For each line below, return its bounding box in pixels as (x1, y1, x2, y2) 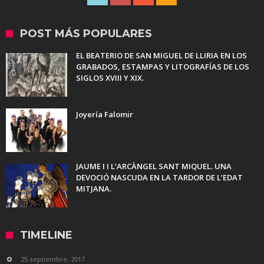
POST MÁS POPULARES (20, 27, 152, 41)
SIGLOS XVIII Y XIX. (76, 72, 144, 84)
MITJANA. (76, 183, 111, 194)
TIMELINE (20, 229, 72, 242)
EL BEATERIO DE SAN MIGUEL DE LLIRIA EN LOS (76, 50, 247, 61)
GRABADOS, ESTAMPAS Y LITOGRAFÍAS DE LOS (76, 61, 249, 72)
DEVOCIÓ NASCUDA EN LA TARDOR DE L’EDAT (76, 172, 243, 183)
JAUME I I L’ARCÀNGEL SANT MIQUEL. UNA (76, 161, 232, 172)
